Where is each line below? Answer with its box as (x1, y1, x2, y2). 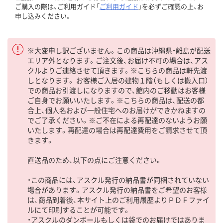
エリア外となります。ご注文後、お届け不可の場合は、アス (27, 55, 208, 65)
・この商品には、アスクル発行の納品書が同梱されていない (27, 174, 209, 185)
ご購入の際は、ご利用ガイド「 (15, 1, 100, 11)
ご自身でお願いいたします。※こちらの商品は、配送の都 (27, 95, 204, 105)
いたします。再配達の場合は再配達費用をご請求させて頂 (27, 124, 207, 135)
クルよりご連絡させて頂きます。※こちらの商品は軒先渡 (27, 65, 207, 75)
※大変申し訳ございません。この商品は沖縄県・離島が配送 (27, 45, 211, 55)
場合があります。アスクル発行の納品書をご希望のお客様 (27, 184, 207, 195)
